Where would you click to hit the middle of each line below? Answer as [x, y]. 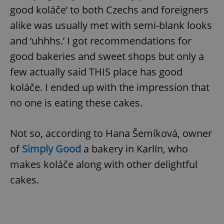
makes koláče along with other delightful [104, 164]
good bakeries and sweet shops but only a [107, 56]
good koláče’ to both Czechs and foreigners [109, 9]
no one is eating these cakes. [76, 102]
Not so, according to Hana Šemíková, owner [111, 133]
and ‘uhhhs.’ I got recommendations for [101, 40]
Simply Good [51, 148]
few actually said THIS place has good [96, 71]
